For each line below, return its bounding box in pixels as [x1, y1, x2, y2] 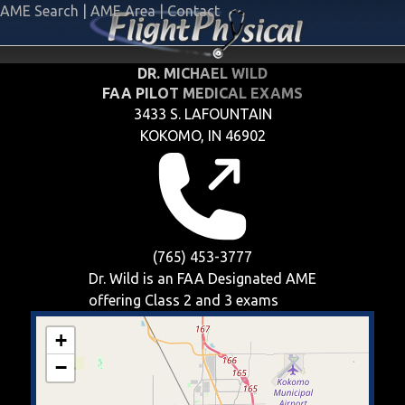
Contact [167, 3, 220, 19]
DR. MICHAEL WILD [137, 65, 268, 81]
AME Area [90, 3, 155, 19]
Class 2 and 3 [145, 292, 232, 308]
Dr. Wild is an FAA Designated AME [89, 270, 316, 287]
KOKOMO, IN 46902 [139, 127, 266, 144]
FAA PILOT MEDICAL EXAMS [102, 85, 303, 101]
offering [89, 292, 145, 308]
